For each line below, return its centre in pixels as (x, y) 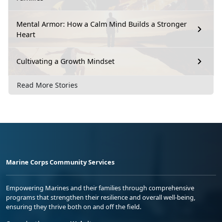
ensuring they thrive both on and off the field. (74, 207)
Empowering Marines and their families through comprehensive (100, 188)
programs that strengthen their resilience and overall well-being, (101, 197)
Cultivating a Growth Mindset (65, 61)
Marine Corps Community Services (60, 162)
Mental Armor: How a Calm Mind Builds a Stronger (102, 24)
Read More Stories (47, 85)
